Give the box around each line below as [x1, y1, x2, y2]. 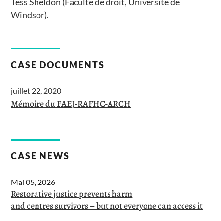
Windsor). [11, 9, 49, 21]
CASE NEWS [11, 150, 70, 162]
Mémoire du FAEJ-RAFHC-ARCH [11, 98, 131, 110]
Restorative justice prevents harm [11, 188, 133, 200]
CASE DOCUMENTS [11, 59, 105, 71]
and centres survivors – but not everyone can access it [11, 200, 203, 212]
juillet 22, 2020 [11, 86, 62, 96]
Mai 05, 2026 [11, 177, 56, 187]
